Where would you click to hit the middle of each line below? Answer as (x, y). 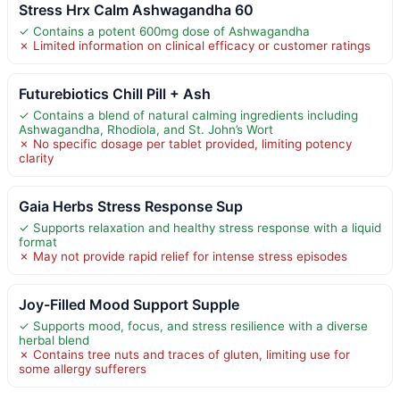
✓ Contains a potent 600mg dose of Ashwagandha (164, 31)
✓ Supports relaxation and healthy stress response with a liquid (200, 227)
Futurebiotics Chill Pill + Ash (115, 93)
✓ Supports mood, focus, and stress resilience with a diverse (193, 325)
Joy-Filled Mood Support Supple (129, 304)
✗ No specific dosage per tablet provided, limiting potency (185, 143)
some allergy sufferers (83, 368)
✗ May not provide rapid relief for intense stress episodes (183, 256)
